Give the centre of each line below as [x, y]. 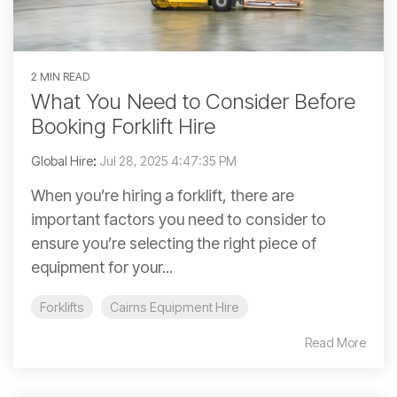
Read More [335, 343]
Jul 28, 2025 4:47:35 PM [168, 161]
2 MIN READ [60, 77]
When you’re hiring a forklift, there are [163, 196]
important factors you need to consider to [179, 220]
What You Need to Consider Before [193, 102]
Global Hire [62, 161]
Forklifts [62, 307]
